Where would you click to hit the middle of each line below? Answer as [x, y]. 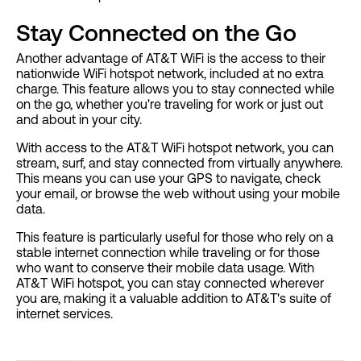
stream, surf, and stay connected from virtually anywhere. [179, 162]
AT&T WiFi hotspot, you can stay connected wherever [170, 282]
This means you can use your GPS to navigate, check [168, 178]
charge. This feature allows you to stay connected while [175, 88]
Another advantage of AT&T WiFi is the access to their [171, 58]
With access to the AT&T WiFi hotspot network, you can [175, 147]
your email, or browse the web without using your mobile [178, 193]
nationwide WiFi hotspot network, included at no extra [170, 73]
